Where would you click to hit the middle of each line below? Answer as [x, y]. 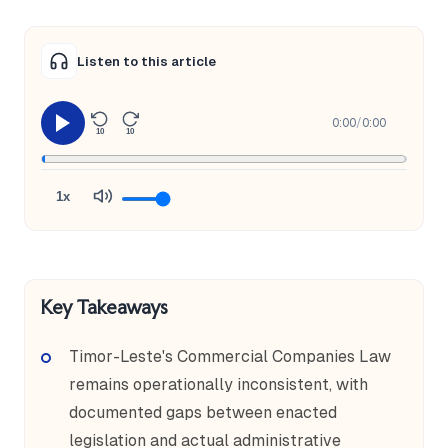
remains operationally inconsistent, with [218, 384]
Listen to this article [146, 61]
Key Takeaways [104, 307]
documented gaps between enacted [203, 412]
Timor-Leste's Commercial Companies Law [230, 356]
